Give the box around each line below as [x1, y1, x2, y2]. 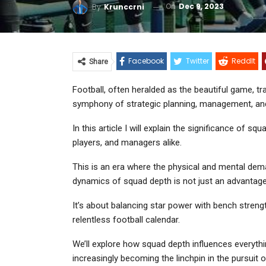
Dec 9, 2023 [179, 1, 224, 12]
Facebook [128, 56, 164, 66]
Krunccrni [104, 2, 144, 12]
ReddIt [232, 56, 255, 66]
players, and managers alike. [72, 137, 182, 148]
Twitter [186, 56, 209, 66]
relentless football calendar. [72, 214, 180, 226]
